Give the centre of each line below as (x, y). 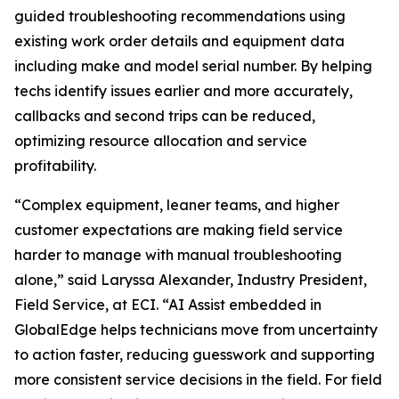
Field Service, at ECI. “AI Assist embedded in (168, 305)
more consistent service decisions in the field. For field (198, 380)
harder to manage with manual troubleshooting (178, 255)
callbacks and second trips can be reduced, (165, 116)
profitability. (55, 166)
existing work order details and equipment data (179, 41)
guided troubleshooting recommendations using (180, 16)
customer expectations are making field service (179, 230)
